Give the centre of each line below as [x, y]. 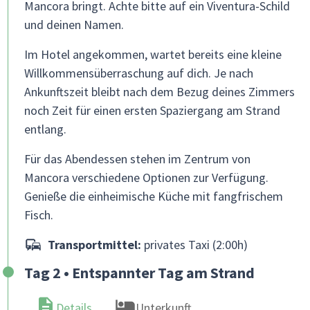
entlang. [45, 129]
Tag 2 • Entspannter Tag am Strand [139, 273]
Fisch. [39, 215]
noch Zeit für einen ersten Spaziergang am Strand [152, 110]
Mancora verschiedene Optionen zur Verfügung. [146, 177]
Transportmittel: [94, 245]
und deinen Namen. [74, 25]
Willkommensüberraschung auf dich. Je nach [139, 73]
